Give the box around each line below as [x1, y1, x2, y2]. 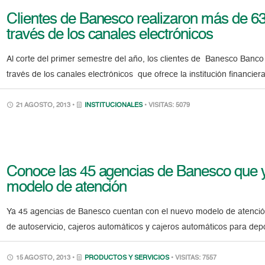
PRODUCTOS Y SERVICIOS [85, 254, 170, 261]
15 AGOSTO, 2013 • [14, 254, 77, 261]
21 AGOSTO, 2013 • [14, 102, 77, 109]
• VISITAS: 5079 [144, 102, 190, 109]
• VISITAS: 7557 [171, 254, 217, 261]
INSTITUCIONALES [85, 102, 143, 109]
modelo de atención [7, 179, 127, 195]
